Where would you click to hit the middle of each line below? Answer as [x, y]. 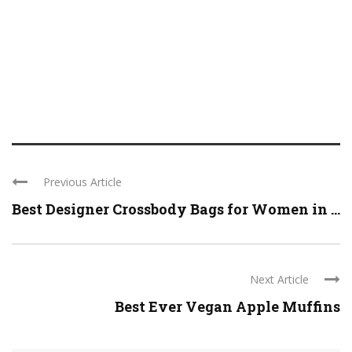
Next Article [279, 279]
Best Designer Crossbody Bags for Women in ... [176, 209]
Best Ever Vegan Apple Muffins [227, 306]
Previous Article [82, 182]
